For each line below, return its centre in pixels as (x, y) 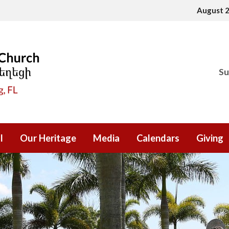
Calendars (158, 138)
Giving (210, 138)
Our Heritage (48, 138)
